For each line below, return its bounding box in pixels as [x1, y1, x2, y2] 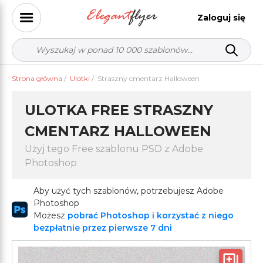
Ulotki [70, 74, 90, 83]
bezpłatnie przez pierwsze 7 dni [33, 222, 172, 233]
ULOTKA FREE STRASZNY [25, 102, 213, 119]
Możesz [33, 210, 68, 221]
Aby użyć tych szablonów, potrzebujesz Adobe [33, 186, 224, 196]
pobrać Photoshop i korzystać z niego [67, 210, 234, 221]
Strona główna [12, 74, 62, 83]
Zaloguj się [197, 12, 245, 23]
